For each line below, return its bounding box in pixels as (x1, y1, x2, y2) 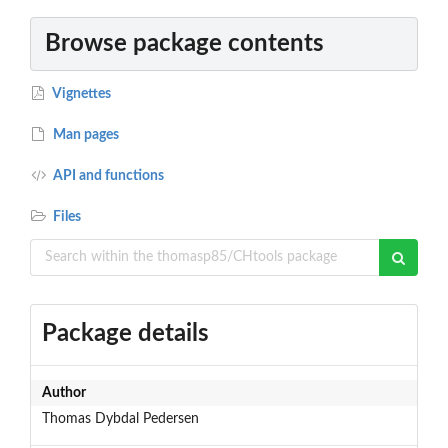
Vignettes (50, 86, 112, 101)
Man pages (50, 127, 120, 142)
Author (41, 385, 86, 400)
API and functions (50, 168, 165, 183)
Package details (41, 321, 209, 346)
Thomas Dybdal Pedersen (41, 411, 199, 426)
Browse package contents (45, 31, 324, 56)
